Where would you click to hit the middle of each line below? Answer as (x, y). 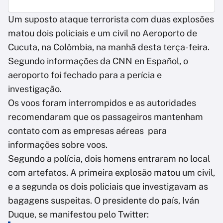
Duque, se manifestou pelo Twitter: (79, 215)
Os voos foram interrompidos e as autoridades (102, 103)
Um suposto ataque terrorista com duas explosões (111, 19)
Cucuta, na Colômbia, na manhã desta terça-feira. (109, 47)
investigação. (35, 89)
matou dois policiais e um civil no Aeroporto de (103, 33)
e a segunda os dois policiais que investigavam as (108, 187)
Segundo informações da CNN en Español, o (98, 61)
